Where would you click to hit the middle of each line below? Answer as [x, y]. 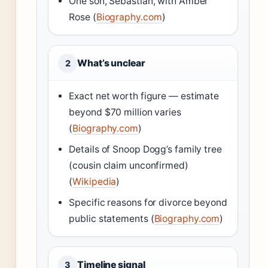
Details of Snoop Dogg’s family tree [145, 150]
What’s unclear [111, 63]
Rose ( [83, 17]
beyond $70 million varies [125, 112]
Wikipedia [95, 182]
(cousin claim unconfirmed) [129, 166]
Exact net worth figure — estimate [144, 96]
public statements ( [112, 219]
